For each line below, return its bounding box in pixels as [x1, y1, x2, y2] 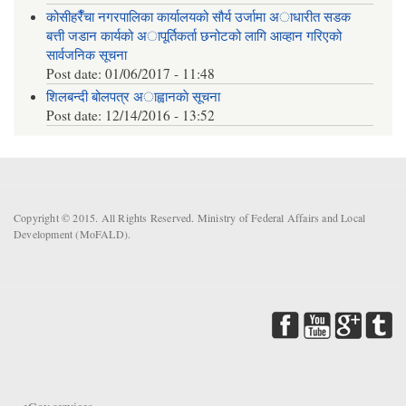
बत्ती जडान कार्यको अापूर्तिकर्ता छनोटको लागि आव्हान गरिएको [46, 26, 343, 45]
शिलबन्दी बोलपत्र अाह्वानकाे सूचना [46, 87, 221, 106]
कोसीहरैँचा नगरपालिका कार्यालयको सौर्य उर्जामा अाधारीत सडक [46, 7, 352, 26]
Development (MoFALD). [14, 227, 131, 242]
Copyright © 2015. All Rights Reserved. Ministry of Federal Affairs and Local [14, 210, 366, 226]
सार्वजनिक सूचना [46, 45, 128, 64]
